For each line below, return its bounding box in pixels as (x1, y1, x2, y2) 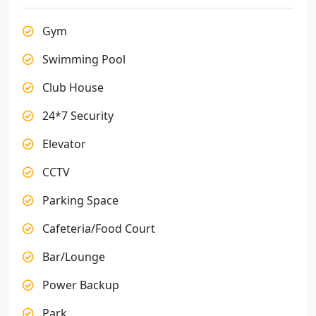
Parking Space (39, 193, 119, 208)
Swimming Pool (39, 51, 126, 67)
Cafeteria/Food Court (39, 221, 155, 236)
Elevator (39, 136, 86, 152)
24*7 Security (39, 108, 114, 123)
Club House (39, 80, 104, 95)
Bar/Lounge (39, 249, 105, 265)
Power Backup (39, 277, 119, 293)
